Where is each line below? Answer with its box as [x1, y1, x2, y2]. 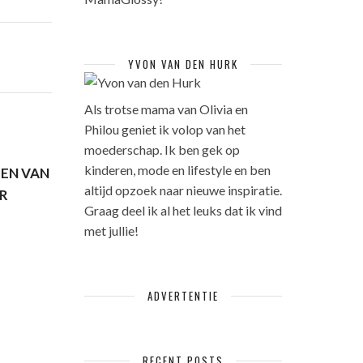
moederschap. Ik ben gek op [83, 142, 240, 157]
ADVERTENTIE [147, 288, 219, 304]
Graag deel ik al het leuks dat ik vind [83, 203, 282, 218]
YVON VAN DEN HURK [127, 56, 238, 72]
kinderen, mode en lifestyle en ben [83, 162, 271, 177]
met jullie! [83, 223, 139, 238]
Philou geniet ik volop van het [83, 122, 246, 137]
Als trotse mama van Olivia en [83, 101, 248, 117]
